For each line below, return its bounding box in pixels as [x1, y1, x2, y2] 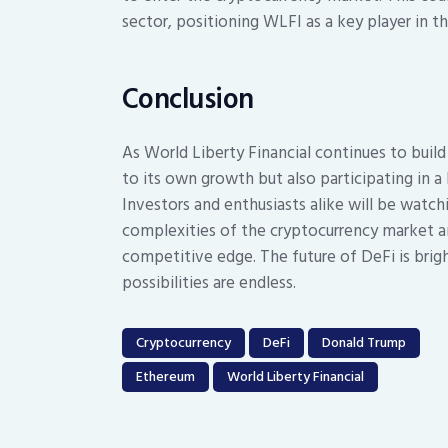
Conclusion [122, 77, 254, 123]
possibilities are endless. [122, 269, 296, 298]
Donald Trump [322, 331, 406, 355]
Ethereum [136, 365, 195, 389]
